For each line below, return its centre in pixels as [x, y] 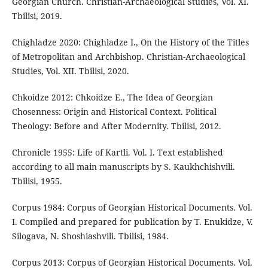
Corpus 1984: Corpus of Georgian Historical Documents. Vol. [132, 207]
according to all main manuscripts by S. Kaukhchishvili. [123, 166]
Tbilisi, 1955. [37, 181]
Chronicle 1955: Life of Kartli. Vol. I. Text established [117, 152]
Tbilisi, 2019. [37, 16]
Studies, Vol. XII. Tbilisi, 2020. [70, 71]
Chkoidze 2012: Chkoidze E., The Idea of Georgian [112, 97]
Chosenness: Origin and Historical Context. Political [114, 111]
